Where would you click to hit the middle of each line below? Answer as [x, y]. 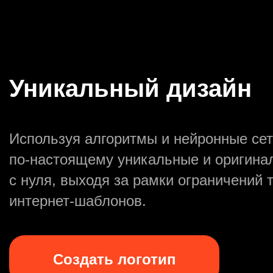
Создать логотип [114, 259]
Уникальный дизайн [130, 88]
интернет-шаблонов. [78, 200]
